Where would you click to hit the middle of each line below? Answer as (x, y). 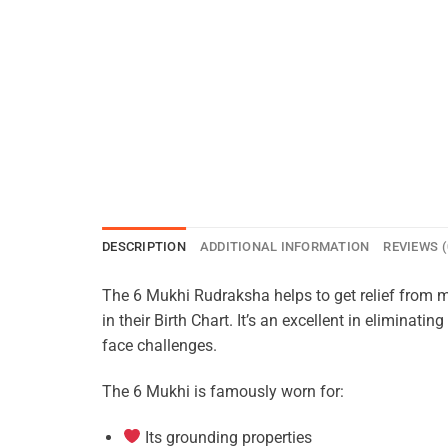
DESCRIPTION (144, 247)
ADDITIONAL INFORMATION (284, 247)
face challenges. (159, 346)
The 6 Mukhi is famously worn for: (223, 391)
